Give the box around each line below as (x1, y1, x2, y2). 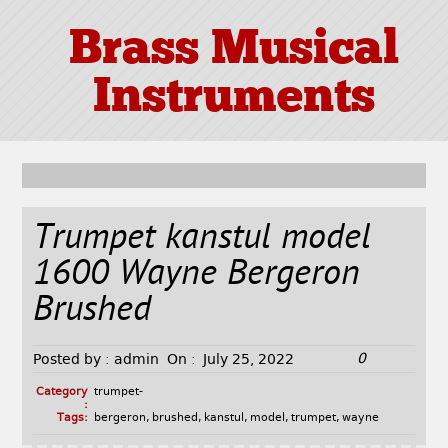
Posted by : (33, 351, 111, 368)
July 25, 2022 (203, 351, 295, 368)
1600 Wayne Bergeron (33, 252, 361, 300)
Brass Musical (68, 27, 399, 76)
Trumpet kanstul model (33, 216, 372, 264)
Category (35, 385, 88, 399)
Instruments (92, 75, 375, 124)
